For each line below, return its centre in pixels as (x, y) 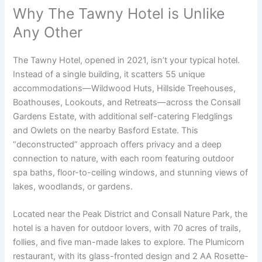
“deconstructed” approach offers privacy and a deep (118, 144)
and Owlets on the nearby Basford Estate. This (106, 130)
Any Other (48, 32)
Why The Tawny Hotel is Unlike (119, 13)
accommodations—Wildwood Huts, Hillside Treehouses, (125, 88)
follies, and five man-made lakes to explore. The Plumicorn (129, 242)
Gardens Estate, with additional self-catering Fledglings (123, 116)
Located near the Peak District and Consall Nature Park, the (130, 214)
